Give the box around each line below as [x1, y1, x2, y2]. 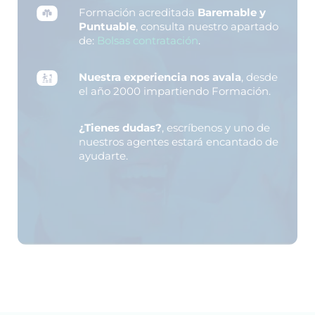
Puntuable [79, 19, 136, 33]
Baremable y [198, 5, 266, 19]
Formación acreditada [79, 5, 198, 19]
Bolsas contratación [97, 33, 198, 47]
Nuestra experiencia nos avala [79, 70, 241, 84]
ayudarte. [79, 148, 128, 162]
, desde [241, 70, 278, 84]
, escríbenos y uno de [162, 120, 270, 134]
